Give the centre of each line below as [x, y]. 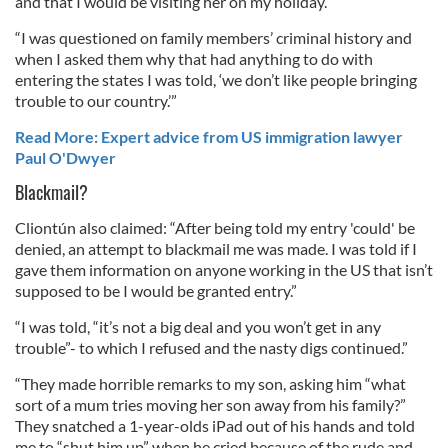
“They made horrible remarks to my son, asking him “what [210, 383]
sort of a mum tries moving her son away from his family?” [210, 404]
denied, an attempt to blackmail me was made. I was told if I [216, 248]
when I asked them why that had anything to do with [194, 58]
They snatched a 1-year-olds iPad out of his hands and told [215, 425]
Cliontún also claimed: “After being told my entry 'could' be [215, 227]
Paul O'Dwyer [65, 157]
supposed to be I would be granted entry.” [156, 290]
